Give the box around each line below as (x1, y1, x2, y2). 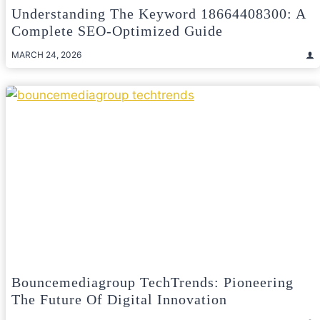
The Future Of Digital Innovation (11, 291, 227, 307)
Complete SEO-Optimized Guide (11, 23, 223, 39)
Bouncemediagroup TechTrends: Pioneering (11, 274, 294, 290)
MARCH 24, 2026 (11, 49, 81, 61)
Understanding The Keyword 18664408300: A (11, 6, 306, 22)
